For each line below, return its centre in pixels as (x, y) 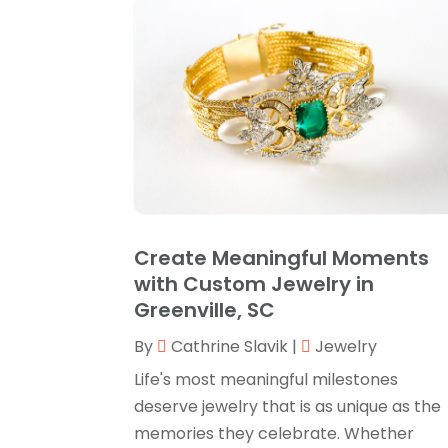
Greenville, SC (205, 309)
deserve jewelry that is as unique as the (288, 406)
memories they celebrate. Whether (274, 433)
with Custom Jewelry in (254, 283)
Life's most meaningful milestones (266, 379)
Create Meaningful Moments (282, 257)
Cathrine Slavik (230, 346)
